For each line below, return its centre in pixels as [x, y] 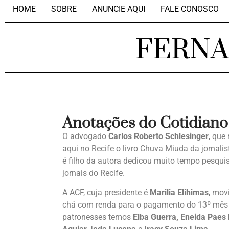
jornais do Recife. [94, 173]
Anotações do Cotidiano [145, 123]
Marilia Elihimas [179, 193]
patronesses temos [98, 217]
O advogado [85, 136]
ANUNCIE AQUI [119, 9]
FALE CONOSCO [190, 9]
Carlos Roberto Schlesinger [158, 136]
